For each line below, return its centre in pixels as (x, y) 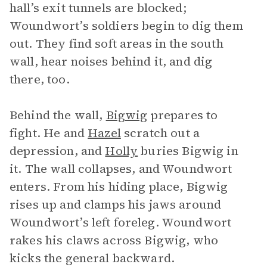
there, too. (40, 79)
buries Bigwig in (188, 151)
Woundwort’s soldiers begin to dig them (126, 26)
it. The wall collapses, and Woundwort (121, 169)
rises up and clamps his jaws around (116, 204)
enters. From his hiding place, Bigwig (119, 187)
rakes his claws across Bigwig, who (114, 240)
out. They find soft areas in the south (117, 44)
